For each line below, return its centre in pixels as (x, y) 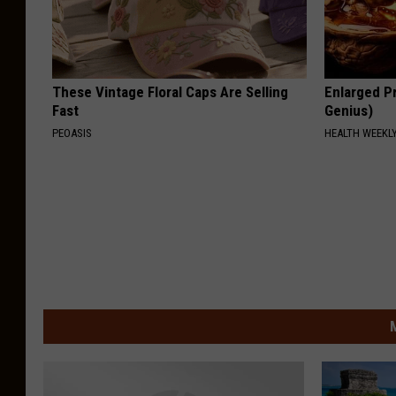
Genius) (349, 111)
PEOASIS (72, 133)
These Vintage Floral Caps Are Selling (170, 92)
